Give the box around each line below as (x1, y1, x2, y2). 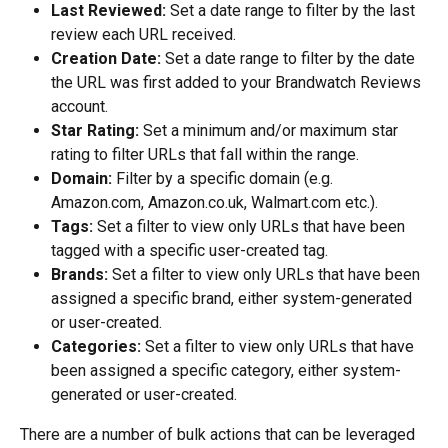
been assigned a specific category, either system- (51, 361, 401, 381)
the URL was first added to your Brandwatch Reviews (51, 73, 425, 93)
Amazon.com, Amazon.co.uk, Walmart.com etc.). (51, 193, 378, 213)
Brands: (51, 265, 108, 285)
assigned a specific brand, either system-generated (51, 289, 416, 309)
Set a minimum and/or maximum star (139, 121, 402, 141)
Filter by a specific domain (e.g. (112, 169, 337, 189)
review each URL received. (51, 25, 236, 45)
